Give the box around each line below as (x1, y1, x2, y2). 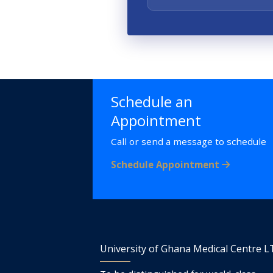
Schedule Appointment (111, 158, 222, 171)
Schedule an (111, 91, 193, 112)
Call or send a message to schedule (111, 135, 266, 147)
